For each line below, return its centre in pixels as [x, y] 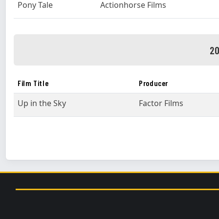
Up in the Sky [42, 103]
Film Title [33, 83]
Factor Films [161, 103]
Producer [154, 83]
